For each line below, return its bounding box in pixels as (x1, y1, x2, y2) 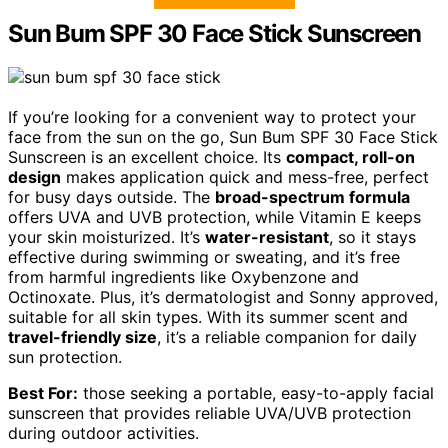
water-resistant (205, 227, 329, 248)
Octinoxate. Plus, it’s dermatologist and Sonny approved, (8, 287, 438, 308)
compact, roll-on (286, 147, 415, 168)
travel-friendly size (8, 327, 157, 348)
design (8, 167, 61, 188)
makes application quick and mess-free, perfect (61, 167, 429, 188)
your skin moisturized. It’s (8, 227, 205, 248)
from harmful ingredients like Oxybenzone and (8, 267, 359, 288)
